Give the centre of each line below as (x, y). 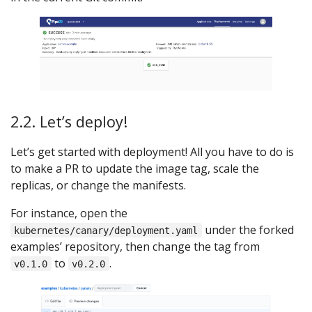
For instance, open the (69, 213)
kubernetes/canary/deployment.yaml (106, 230)
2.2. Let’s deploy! (69, 122)
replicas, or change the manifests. (98, 185)
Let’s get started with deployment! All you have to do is (152, 151)
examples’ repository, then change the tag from (135, 246)
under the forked (248, 229)
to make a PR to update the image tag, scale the (135, 168)
